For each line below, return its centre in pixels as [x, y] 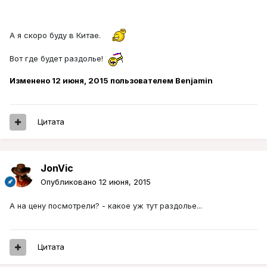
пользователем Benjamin [161, 81]
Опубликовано [70, 182]
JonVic [57, 168]
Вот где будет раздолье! [59, 59]
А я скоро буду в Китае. [58, 35]
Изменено [31, 81]
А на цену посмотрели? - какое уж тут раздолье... [106, 206]
